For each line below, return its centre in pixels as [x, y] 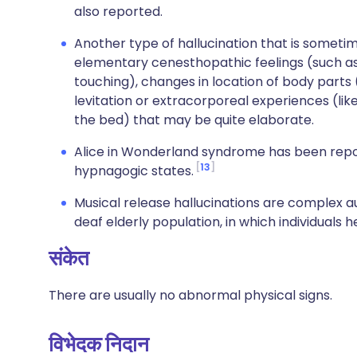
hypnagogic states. [134, 171]
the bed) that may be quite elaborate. [194, 120]
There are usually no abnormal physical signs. [190, 295]
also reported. [118, 12]
